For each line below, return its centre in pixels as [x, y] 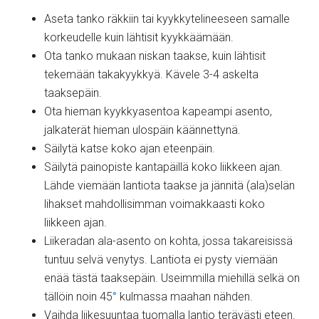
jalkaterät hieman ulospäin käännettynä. [143, 130]
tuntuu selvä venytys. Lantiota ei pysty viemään [161, 260]
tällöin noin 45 [79, 297]
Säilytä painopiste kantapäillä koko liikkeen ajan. [164, 167]
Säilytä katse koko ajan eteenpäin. [130, 148]
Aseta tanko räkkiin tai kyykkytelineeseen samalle [167, 19]
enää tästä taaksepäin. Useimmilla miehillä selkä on [172, 278]
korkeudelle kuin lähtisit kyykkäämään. [139, 37]
